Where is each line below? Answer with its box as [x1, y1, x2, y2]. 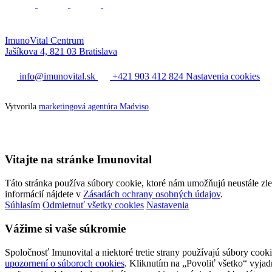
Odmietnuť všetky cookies [42, 200, 144, 211]
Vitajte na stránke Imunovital [5, 153, 152, 166]
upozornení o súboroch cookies [5, 257, 124, 268]
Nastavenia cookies [186, 70, 260, 81]
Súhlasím [5, 200, 40, 211]
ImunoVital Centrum [5, 35, 84, 46]
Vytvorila [5, 101, 39, 111]
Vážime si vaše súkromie [5, 222, 126, 235]
